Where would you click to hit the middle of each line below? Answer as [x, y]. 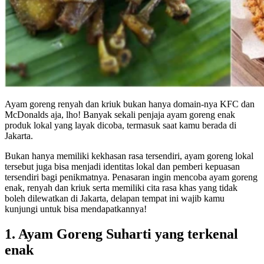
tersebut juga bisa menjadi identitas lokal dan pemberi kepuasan [122, 166]
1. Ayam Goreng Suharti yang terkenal [121, 234]
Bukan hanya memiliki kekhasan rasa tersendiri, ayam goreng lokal [129, 156]
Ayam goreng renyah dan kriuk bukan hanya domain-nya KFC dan [130, 104]
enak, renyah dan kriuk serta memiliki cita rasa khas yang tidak [121, 187]
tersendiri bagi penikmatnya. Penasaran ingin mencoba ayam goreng [131, 177]
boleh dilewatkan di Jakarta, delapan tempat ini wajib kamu [115, 198]
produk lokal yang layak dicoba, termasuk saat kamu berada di [121, 125]
